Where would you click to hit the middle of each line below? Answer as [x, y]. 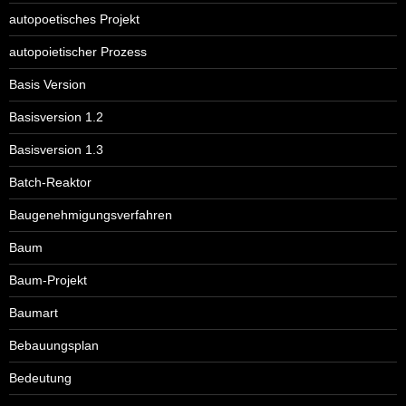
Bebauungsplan [54, 345]
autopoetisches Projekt [74, 19]
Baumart [34, 312]
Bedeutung [40, 377]
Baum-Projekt [48, 280]
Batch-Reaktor [50, 182]
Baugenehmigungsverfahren [91, 214]
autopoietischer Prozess [78, 51]
